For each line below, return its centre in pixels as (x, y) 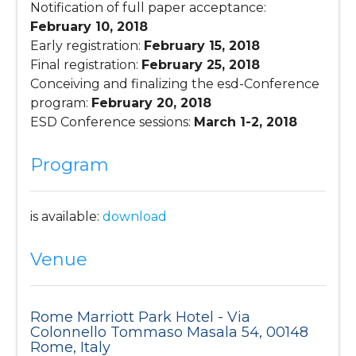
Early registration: (87, 46)
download (135, 217)
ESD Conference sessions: (112, 122)
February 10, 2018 (89, 27)
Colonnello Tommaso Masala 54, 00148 (170, 333)
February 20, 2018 (152, 103)
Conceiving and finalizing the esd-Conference (175, 84)
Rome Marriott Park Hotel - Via (141, 317)
